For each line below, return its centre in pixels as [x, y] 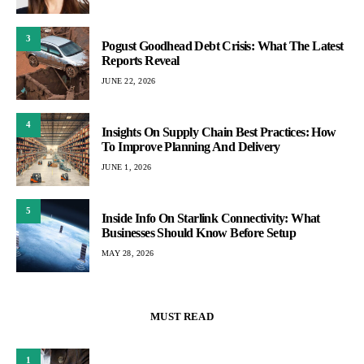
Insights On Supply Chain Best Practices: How [219, 132]
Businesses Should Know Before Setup [199, 233]
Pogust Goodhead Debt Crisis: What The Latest [223, 46]
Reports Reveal [141, 61]
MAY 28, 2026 [128, 253]
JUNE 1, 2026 [126, 167]
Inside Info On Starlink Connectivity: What [211, 219]
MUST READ [182, 316]
